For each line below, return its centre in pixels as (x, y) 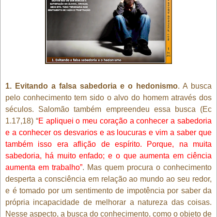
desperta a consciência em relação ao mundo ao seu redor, (108, 179)
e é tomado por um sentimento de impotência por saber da (108, 190)
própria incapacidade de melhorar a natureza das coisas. (108, 202)
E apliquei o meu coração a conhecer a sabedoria (125, 121)
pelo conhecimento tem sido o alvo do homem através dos (108, 97)
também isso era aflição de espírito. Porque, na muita (108, 144)
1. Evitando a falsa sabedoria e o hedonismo (92, 86)
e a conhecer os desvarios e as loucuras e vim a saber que (108, 132)
